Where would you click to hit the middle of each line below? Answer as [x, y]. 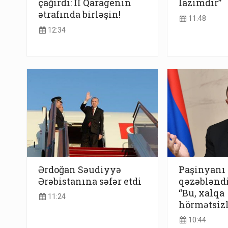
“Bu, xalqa [201, 193]
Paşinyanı [202, 169]
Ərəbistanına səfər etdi [90, 181]
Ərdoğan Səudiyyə [80, 169]
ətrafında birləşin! [79, 15]
